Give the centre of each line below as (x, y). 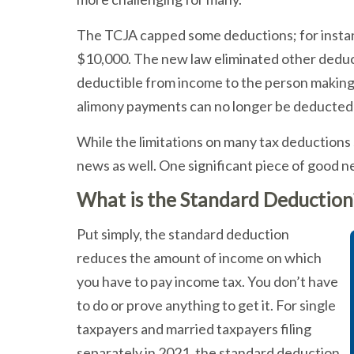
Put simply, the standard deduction (183, 234)
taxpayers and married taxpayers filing (194, 329)
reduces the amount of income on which (199, 258)
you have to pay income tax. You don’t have (207, 281)
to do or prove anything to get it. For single (206, 305)
